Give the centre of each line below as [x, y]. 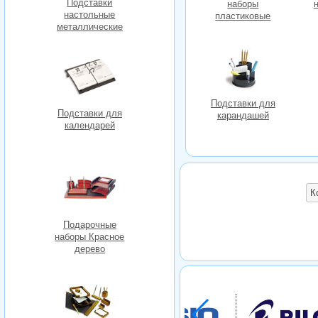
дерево [89, 249]
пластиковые [243, 16]
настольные [90, 14]
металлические [89, 26]
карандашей [243, 116]
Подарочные [89, 225]
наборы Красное [90, 237]
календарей [89, 126]
